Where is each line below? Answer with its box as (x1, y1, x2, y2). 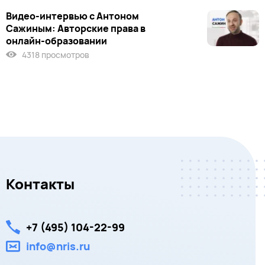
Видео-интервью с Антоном (6, 9, 139, 22)
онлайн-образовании (6, 34, 107, 47)
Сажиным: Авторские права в (6, 21, 146, 35)
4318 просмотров (20, 49, 89, 60)
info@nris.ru (26, 239, 90, 254)
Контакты (6, 174, 75, 194)
